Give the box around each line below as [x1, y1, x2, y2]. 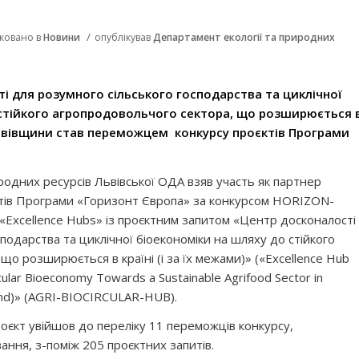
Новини [43, 30, 80, 44]
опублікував [95, 30, 153, 44]
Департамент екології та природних [153, 30, 335, 44]
